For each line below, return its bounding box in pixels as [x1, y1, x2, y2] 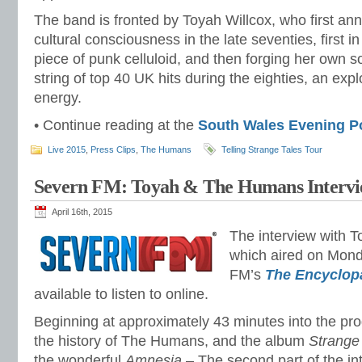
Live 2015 [48, 145, 86, 154]
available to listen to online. [34, 286, 208, 302]
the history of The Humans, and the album [34, 333, 309, 349]
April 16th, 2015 [52, 207, 112, 217]
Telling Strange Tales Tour [221, 145, 322, 154]
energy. [34, 90, 82, 106]
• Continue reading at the [34, 117, 198, 133]
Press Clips [90, 145, 136, 154]
